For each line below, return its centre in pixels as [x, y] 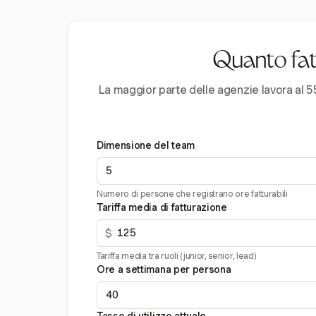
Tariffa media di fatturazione [162, 207]
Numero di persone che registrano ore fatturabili [192, 194]
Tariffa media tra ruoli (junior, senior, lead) [177, 256]
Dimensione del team [146, 145]
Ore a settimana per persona [164, 269]
